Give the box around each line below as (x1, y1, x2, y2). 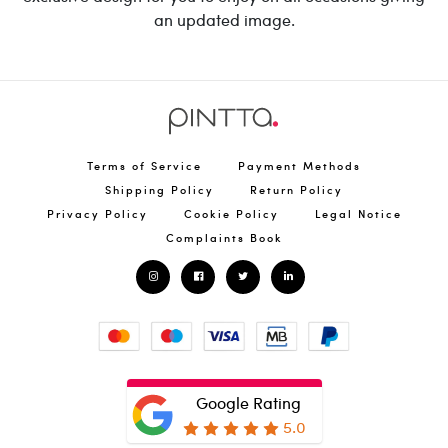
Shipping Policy (105, 180, 214, 198)
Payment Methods (238, 156, 361, 174)
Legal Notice (314, 204, 402, 222)
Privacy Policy (46, 204, 148, 222)
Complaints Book (165, 228, 283, 246)
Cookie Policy (183, 204, 279, 222)
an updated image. (153, 8, 295, 32)
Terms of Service (87, 156, 202, 174)
